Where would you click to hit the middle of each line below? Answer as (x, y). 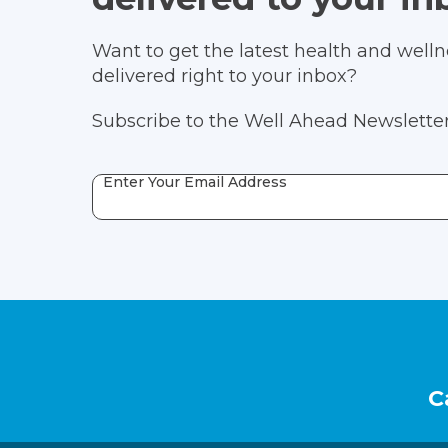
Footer (149, 350)
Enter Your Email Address (195, 182)
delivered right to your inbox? (227, 76)
